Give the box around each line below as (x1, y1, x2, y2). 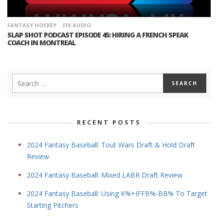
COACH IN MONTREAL (7, 38, 75, 48)
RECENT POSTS (77, 118, 141, 127)
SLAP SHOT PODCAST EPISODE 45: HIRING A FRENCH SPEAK (7, 30, 188, 40)
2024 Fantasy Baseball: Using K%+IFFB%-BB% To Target (27, 189, 207, 199)
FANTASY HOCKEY (7, 21, 56, 29)
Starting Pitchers (27, 200, 78, 210)
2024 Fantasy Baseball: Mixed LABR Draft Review (27, 170, 182, 180)
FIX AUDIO (63, 21, 91, 29)
